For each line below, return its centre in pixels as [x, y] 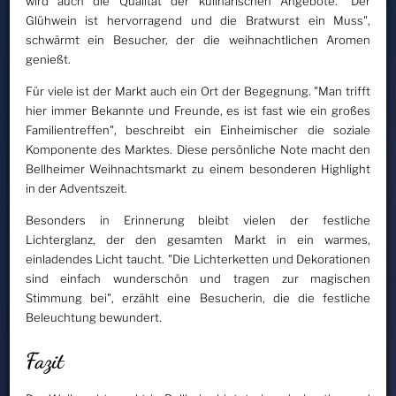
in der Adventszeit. [76, 189]
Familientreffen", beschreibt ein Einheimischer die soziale [198, 130]
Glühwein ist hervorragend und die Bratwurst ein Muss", [198, 21]
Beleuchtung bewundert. [93, 318]
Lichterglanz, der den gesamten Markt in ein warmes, [198, 240]
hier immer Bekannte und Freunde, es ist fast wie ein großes [198, 111]
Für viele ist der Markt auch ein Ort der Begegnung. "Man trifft [198, 91]
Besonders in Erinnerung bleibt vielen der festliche [198, 221]
